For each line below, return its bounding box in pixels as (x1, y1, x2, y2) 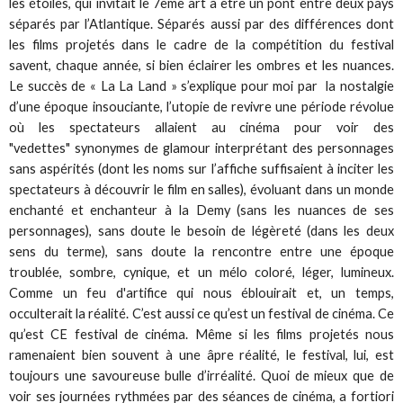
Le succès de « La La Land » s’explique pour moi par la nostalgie (9, 77, 394, 94)
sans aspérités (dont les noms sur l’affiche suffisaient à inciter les (9, 160, 394, 176)
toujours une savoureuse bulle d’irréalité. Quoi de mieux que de (9, 367, 394, 383)
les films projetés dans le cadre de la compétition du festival (9, 36, 394, 52)
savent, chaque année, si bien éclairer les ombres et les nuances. (9, 57, 394, 73)
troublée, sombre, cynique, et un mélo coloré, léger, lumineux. (9, 264, 394, 280)
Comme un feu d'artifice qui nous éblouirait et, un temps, (9, 284, 394, 300)
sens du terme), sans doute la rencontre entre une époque (9, 243, 394, 259)
